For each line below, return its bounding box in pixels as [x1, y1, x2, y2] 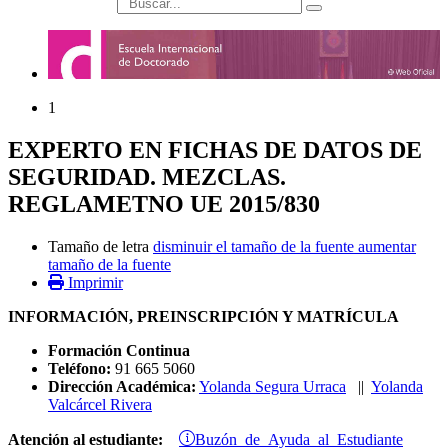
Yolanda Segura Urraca [199, 378, 346, 396]
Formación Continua [48, 342, 190, 360]
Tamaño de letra [48, 238, 149, 256]
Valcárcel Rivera [48, 396, 152, 414]
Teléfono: [48, 360, 111, 378]
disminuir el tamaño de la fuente [153, 238, 354, 256]
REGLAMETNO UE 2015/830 [8, 191, 320, 218]
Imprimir [68, 274, 123, 292]
